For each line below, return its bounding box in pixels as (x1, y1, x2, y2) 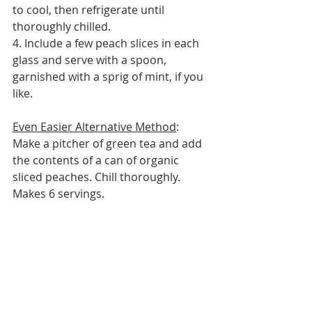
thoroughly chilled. (13, 19, 111, 35)
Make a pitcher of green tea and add (13, 136, 205, 152)
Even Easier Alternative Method (13, 119, 176, 135)
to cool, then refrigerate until (13, 2, 167, 18)
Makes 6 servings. (13, 186, 104, 202)
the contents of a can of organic (13, 153, 182, 169)
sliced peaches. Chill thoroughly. (13, 169, 180, 185)
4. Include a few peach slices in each (13, 36, 202, 52)
